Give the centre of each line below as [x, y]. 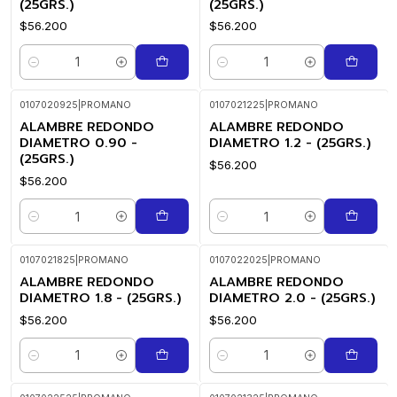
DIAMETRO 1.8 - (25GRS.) [101, 297]
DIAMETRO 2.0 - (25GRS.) [292, 297]
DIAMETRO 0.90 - [78, 143]
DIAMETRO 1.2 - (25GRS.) [290, 143]
